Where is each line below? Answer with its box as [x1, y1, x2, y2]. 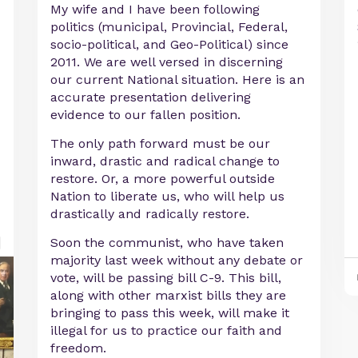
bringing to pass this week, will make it [50, 305, 290, 320]
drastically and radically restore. [50, 206, 250, 221]
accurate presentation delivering [50, 89, 252, 105]
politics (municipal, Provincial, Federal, [50, 19, 288, 34]
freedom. [50, 340, 107, 356]
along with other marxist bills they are [50, 288, 287, 303]
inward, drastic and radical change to [50, 153, 280, 169]
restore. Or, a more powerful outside [50, 171, 276, 186]
